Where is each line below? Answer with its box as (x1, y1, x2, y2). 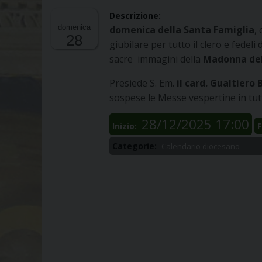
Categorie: (112, 140, 159, 152)
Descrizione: (109, 10, 163, 22)
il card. (177, 77, 208, 90)
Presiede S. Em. (109, 77, 177, 90)
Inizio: (112, 120, 139, 132)
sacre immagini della (109, 53, 203, 66)
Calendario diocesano (161, 141, 240, 152)
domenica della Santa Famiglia (109, 23, 254, 37)
